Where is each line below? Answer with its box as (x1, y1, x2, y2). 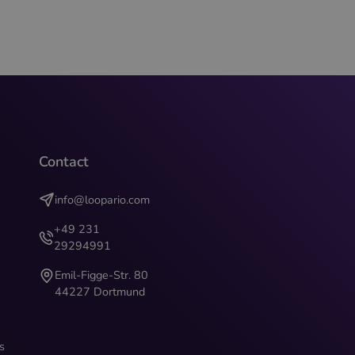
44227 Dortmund (54, 283, 145, 300)
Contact (38, 151, 89, 171)
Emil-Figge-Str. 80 (54, 266, 148, 283)
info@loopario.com (54, 191, 150, 208)
